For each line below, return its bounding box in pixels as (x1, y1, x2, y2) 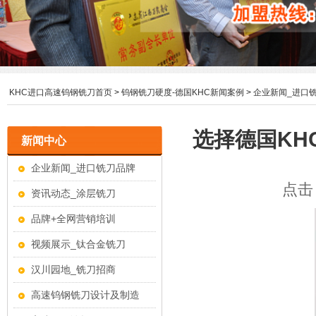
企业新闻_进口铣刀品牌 (31, 162, 135, 174)
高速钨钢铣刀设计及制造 (31, 288, 140, 300)
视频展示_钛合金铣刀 (31, 238, 126, 250)
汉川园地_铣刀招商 (31, 263, 116, 275)
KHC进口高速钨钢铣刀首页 (9, 87, 112, 97)
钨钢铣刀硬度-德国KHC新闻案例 (121, 87, 244, 97)
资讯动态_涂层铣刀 (31, 187, 116, 199)
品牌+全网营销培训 (31, 212, 116, 224)
